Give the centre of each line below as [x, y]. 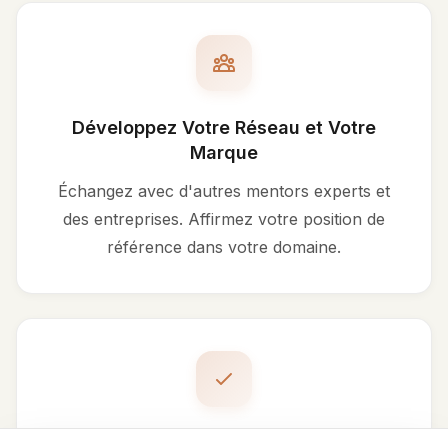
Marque [224, 153]
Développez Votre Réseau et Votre [224, 128]
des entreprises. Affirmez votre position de [224, 219]
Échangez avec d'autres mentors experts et [224, 191]
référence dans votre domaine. [224, 247]
